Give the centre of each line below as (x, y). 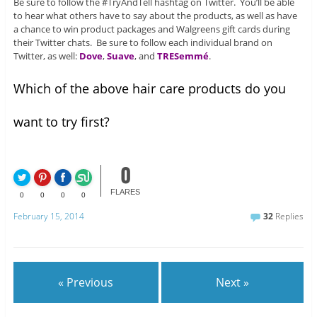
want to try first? (61, 122)
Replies (289, 216)
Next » (233, 282)
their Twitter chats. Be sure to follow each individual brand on (143, 43)
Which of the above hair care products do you (149, 89)
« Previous (86, 282)
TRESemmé (183, 56)
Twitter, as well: (46, 56)
